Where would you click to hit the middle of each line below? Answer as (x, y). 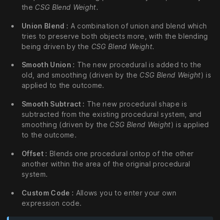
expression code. (52, 203)
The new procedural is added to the (138, 65)
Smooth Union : (48, 65)
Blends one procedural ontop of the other (121, 154)
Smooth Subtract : (53, 104)
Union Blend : (45, 26)
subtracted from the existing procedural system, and (112, 114)
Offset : (35, 154)
